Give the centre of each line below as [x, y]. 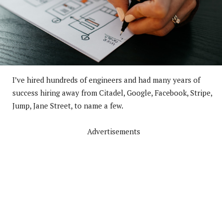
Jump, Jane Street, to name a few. [68, 105]
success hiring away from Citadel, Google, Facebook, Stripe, [112, 92]
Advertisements [113, 131]
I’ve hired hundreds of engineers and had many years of [106, 80]
